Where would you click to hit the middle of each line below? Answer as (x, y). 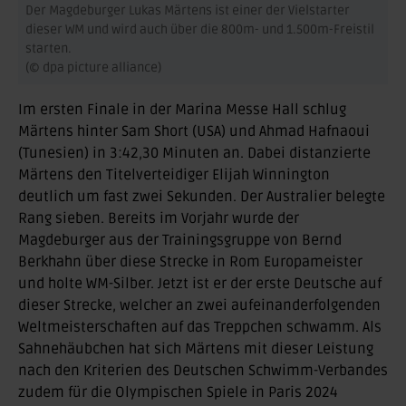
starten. (48, 49)
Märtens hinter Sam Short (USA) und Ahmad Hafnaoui (194, 132)
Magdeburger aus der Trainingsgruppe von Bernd (180, 241)
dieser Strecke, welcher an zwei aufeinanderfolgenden (199, 306)
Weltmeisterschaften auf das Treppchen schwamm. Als (200, 328)
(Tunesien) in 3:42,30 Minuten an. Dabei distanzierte (194, 154)
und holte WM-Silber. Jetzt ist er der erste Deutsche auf (200, 284)
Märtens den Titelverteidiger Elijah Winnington (174, 175)
